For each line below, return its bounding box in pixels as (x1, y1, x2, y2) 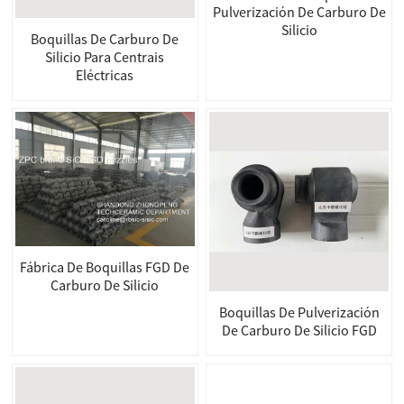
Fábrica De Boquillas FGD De (20, 257, 190, 276)
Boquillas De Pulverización (218, 302, 380, 321)
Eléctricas (76, 65, 134, 84)
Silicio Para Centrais (45, 47, 165, 66)
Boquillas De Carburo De (31, 29, 179, 48)
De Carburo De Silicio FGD (221, 320, 377, 339)
